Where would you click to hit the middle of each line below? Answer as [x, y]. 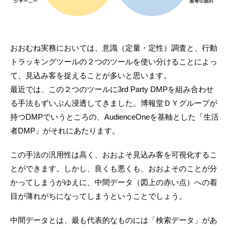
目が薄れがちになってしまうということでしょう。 [98, 196]
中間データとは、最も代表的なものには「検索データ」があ [114, 220]
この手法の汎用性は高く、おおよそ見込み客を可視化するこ [114, 155]
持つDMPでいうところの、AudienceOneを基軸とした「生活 [114, 117]
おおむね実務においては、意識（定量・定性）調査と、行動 [114, 48]
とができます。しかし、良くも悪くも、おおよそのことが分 [114, 169]
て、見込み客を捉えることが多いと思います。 [91, 76]
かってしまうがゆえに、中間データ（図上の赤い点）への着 [114, 182]
